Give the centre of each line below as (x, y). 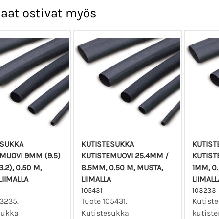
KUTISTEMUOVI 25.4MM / (125, 156)
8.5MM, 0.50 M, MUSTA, (122, 168)
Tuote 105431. (104, 201)
